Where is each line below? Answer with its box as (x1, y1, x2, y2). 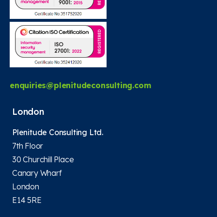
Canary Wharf (12, 168, 62, 178)
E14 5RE (12, 195, 42, 205)
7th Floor (12, 141, 44, 151)
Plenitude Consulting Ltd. (12, 127, 103, 138)
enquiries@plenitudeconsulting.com (10, 80, 151, 91)
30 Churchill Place (12, 155, 74, 165)
